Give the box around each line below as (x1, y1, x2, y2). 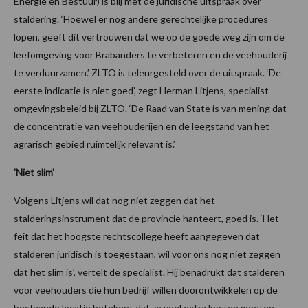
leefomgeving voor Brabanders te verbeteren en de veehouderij (14, 49, 287, 61)
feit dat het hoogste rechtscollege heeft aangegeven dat (14, 230, 260, 243)
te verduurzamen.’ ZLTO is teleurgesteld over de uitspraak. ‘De (14, 67, 281, 79)
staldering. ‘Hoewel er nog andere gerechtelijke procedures (14, 13, 268, 25)
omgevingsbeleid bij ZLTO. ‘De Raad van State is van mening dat (14, 102, 287, 115)
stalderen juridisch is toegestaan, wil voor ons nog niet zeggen (14, 248, 280, 261)
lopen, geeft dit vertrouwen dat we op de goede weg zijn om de (14, 31, 285, 43)
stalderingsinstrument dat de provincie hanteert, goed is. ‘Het (14, 212, 279, 225)
